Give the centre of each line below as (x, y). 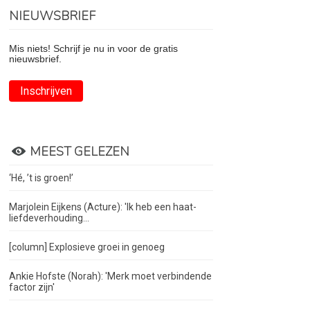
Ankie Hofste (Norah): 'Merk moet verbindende (111, 276)
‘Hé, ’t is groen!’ (42, 178)
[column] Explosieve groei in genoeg (87, 247)
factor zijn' (32, 287)
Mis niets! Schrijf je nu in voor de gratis (94, 48)
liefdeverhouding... (49, 218)
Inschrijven (46, 91)
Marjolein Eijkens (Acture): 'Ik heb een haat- (103, 207)
